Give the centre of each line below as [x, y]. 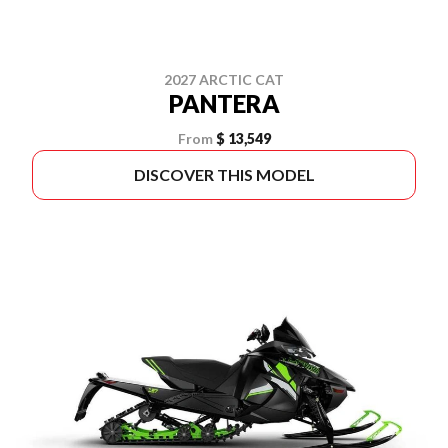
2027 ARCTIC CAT [224, 79]
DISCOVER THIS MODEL [224, 174]
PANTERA [224, 103]
